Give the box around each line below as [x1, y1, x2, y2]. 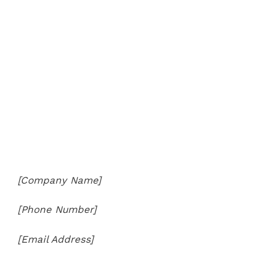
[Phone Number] [18, 204, 96, 215]
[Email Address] [18, 233, 94, 245]
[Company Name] [18, 174, 101, 186]
